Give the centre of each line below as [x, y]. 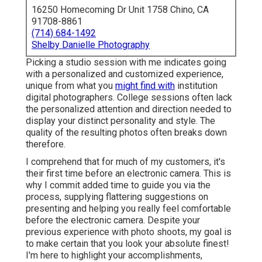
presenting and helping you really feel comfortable [128, 209]
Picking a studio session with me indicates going [126, 63]
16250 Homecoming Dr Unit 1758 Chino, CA [120, 10]
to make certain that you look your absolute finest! [127, 244]
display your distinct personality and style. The [120, 121]
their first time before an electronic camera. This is [128, 174]
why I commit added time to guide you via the [118, 185]
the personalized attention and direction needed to [129, 109]
